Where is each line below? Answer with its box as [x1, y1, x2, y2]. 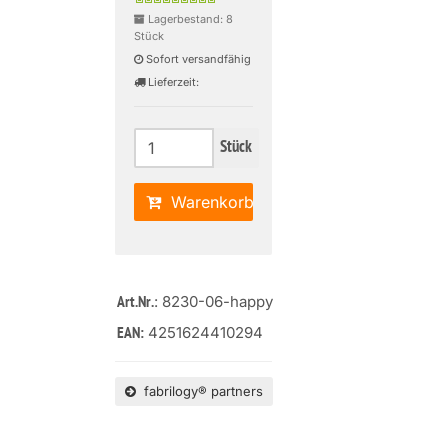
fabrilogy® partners [136, 383, 264, 399]
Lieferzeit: [145, 75, 203, 89]
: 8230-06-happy [154, 292, 274, 311]
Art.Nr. [117, 293, 155, 313]
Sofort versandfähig [143, 52, 252, 66]
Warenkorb [161, 192, 255, 212]
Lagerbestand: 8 [145, 12, 234, 26]
